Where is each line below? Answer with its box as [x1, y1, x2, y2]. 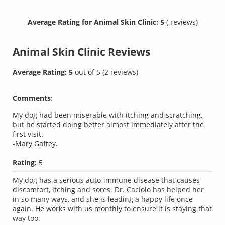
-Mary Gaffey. [13, 139, 58, 149]
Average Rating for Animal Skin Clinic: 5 [27, 17, 166, 27]
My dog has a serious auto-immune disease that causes [13, 175, 200, 185]
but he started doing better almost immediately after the [13, 120, 204, 130]
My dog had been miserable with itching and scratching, [13, 110, 203, 120]
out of [75, 67, 97, 77]
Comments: [13, 93, 53, 103]
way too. [13, 213, 41, 223]
